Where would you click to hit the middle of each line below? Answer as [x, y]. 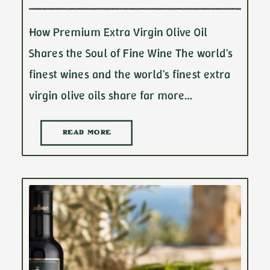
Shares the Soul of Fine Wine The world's [131, 53]
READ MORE [86, 133]
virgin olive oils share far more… [111, 95]
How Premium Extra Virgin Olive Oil [118, 32]
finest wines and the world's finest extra [130, 74]
